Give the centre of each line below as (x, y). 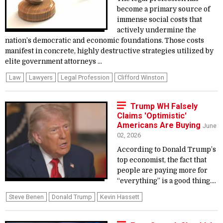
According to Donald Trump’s (167, 150)
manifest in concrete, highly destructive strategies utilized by (109, 51)
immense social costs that (160, 20)
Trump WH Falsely (164, 106)
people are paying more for (162, 170)
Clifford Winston (141, 77)
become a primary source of (164, 9)
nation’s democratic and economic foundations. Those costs (105, 41)
